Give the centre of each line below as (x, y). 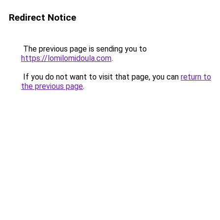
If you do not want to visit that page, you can (101, 77)
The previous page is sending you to (84, 49)
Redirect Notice (42, 17)
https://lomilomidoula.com (66, 58)
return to (196, 77)
